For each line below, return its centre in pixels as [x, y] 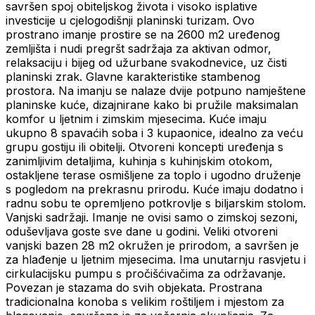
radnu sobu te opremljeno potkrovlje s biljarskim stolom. [156, 204]
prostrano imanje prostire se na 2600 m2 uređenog [143, 35]
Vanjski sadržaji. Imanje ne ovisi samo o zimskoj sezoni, [152, 218]
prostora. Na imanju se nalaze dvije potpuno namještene [156, 91]
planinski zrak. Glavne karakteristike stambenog [133, 77]
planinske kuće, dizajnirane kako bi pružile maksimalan [152, 105]
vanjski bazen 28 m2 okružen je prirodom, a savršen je [152, 246]
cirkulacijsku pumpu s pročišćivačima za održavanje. [146, 274]
